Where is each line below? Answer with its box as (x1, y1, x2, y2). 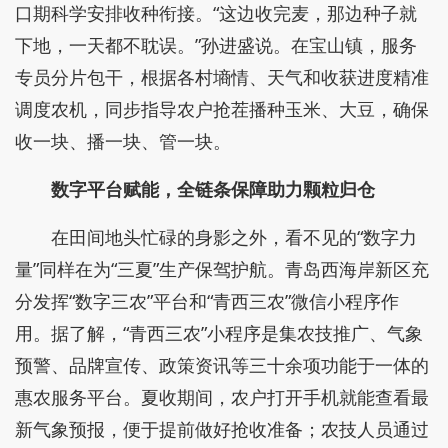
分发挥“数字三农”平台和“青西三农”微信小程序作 (15, 289, 399, 313)
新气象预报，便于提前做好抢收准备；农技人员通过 (15, 417, 429, 441)
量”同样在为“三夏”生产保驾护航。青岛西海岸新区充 (15, 257, 429, 281)
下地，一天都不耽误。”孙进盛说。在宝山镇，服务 (15, 33, 417, 57)
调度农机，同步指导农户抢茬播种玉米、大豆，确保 (15, 97, 429, 121)
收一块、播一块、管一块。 (15, 129, 231, 153)
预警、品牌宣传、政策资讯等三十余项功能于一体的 (15, 353, 429, 377)
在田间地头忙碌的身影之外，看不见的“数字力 (51, 225, 417, 249)
